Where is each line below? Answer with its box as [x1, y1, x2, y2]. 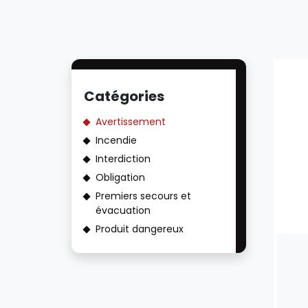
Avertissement [96, 115, 166, 129]
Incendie [96, 133, 137, 147]
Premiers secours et [96, 189, 191, 203]
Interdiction [96, 152, 151, 166]
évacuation [96, 203, 151, 217]
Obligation [96, 170, 145, 184]
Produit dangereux [96, 222, 184, 236]
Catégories [84, 87, 164, 106]
